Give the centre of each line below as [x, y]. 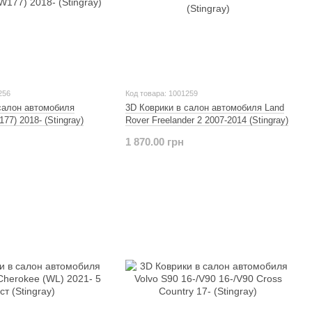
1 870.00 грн [154, 141]
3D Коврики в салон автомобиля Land [204, 107]
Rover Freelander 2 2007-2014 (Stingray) [206, 120]
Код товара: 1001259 [161, 93]
